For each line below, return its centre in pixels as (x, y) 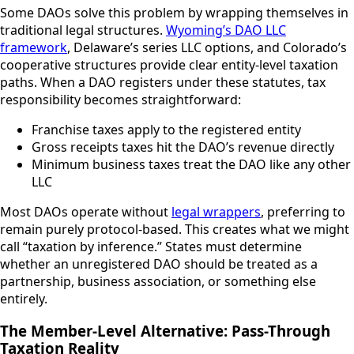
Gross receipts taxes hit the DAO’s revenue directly (183, 147)
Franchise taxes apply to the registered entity (166, 130)
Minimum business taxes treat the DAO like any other (191, 165)
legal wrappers (216, 212)
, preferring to (303, 212)
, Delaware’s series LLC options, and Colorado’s (207, 48)
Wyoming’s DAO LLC (226, 30)
